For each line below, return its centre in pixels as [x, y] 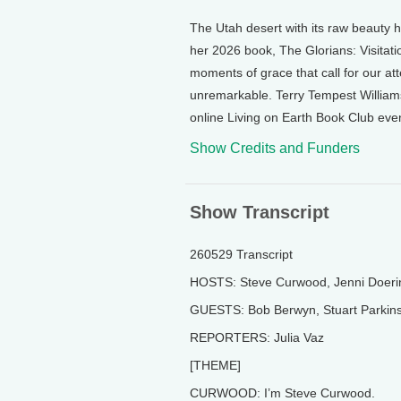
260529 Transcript [241, 254]
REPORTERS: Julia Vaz [257, 337]
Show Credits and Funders [275, 148]
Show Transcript [260, 212]
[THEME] [215, 365]
